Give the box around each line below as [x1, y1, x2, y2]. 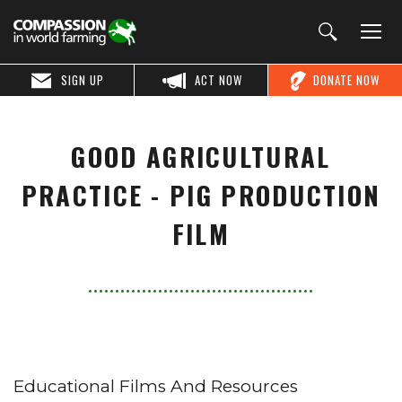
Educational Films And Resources [13, 376, 298, 397]
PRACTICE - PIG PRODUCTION [21, 176, 381, 214]
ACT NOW [195, 71, 243, 89]
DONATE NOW [312, 71, 380, 89]
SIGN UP [61, 71, 105, 89]
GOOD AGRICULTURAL [71, 137, 331, 175]
